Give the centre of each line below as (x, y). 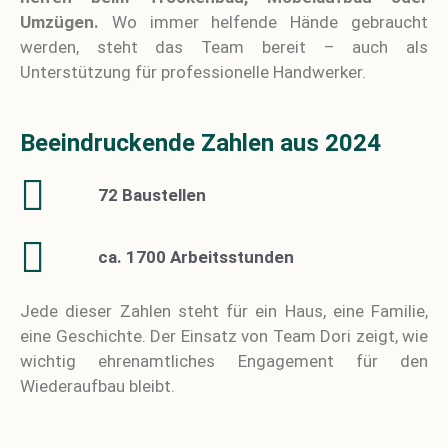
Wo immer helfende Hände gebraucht (263, 22)
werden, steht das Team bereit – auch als (224, 47)
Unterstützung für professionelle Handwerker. (193, 72)
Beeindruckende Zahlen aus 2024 (200, 142)
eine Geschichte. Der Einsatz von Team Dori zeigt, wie (224, 335)
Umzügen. (59, 22)
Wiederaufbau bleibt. (97, 385)
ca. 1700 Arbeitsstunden (195, 257)
